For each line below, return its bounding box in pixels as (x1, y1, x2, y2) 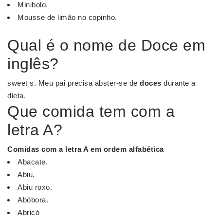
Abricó (18, 208, 39, 217)
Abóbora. (18, 196, 48, 204)
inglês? (7, 55, 59, 73)
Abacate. (18, 158, 48, 166)
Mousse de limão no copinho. (18, 13, 117, 22)
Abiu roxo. (18, 183, 52, 192)
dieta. (7, 91, 26, 100)
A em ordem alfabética (81, 145, 164, 154)
